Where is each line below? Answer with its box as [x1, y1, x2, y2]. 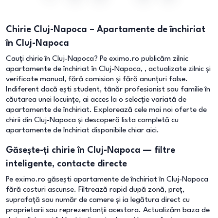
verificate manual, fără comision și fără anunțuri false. [6, 75, 188, 83]
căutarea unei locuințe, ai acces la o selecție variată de [6, 96, 186, 104]
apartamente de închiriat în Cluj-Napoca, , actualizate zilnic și [6, 65, 211, 73]
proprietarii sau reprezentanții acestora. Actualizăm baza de [6, 206, 210, 214]
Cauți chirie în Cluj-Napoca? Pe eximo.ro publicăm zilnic [6, 55, 188, 63]
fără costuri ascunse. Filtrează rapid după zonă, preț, [6, 186, 184, 194]
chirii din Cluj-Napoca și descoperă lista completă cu [6, 116, 179, 124]
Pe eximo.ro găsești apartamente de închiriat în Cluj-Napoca [6, 176, 208, 183]
